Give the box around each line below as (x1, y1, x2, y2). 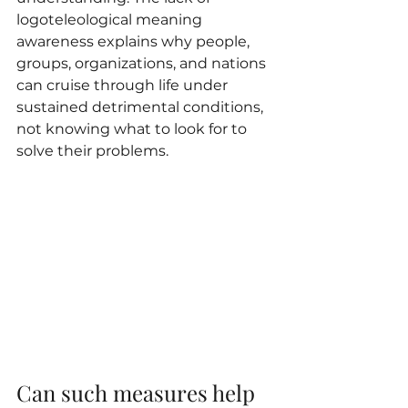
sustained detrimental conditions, (16, 98, 267, 117)
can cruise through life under (16, 76, 231, 95)
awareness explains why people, (16, 33, 253, 51)
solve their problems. (16, 142, 168, 160)
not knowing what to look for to (16, 120, 250, 138)
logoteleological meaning (16, 11, 206, 29)
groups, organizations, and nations (16, 55, 270, 73)
